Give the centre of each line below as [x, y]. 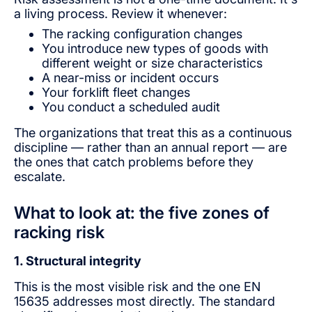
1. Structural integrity [79, 260]
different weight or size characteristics [152, 63]
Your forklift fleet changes [116, 92]
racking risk [59, 232]
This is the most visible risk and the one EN [137, 286]
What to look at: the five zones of [142, 212]
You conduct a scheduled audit [131, 107]
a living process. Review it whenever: [120, 13]
